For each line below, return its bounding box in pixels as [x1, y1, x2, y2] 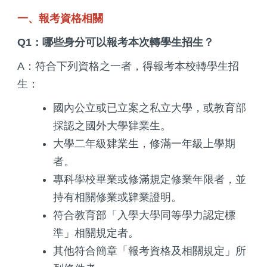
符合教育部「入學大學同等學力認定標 [53, 209, 235, 221]
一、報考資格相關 [17, 12, 103, 24]
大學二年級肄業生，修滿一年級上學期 [53, 137, 235, 150]
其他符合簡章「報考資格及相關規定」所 [53, 244, 246, 257]
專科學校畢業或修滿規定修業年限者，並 [53, 173, 246, 185]
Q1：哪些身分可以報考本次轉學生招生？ [17, 36, 214, 48]
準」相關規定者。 [53, 226, 139, 239]
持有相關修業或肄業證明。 [53, 191, 182, 203]
